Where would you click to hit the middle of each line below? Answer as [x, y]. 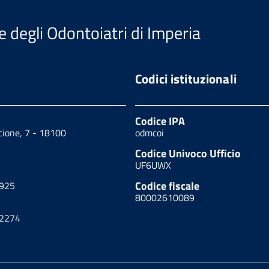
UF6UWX [153, 165]
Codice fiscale [167, 186]
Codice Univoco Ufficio [188, 153]
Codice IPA [160, 121]
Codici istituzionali [186, 78]
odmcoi [149, 132]
